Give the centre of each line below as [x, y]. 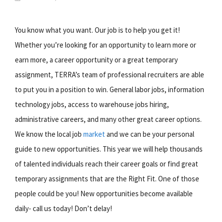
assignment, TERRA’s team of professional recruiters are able [110, 74]
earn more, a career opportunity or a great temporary [96, 59]
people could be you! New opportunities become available [104, 193]
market [94, 134]
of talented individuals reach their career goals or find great [107, 164]
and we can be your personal [150, 134]
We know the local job [49, 134]
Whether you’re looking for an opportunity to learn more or [106, 45]
